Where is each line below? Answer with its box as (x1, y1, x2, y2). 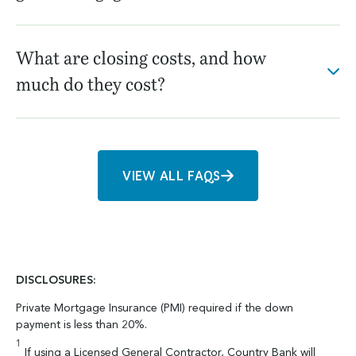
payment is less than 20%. (16, 319, 147, 331)
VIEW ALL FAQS (122, 166, 221, 184)
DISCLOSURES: (16, 274, 96, 286)
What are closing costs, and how (16, 46, 266, 70)
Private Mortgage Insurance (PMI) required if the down (16, 302, 293, 314)
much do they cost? (16, 72, 165, 96)
